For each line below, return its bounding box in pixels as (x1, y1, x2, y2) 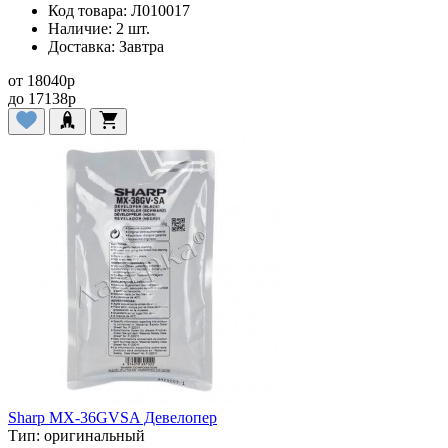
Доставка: (48, 37, 115, 55)
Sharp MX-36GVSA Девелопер (8, 408, 217, 426)
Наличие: (48, 19, 112, 37)
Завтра (119, 37, 164, 55)
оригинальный (44, 426, 145, 444)
